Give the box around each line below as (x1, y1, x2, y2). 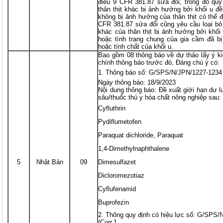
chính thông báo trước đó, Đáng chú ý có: (98, 59, 220, 67)
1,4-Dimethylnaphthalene (98, 145, 170, 153)
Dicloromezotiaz (98, 172, 145, 180)
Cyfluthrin (98, 105, 126, 112)
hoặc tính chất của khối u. (98, 43, 174, 51)
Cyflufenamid (98, 185, 136, 193)
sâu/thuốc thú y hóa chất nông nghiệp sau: (98, 94, 222, 102)
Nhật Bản (36, 158, 63, 166)
